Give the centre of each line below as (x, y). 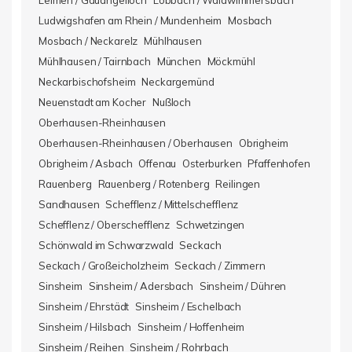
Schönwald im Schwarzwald (106, 245)
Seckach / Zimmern (220, 266)
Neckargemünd (178, 82)
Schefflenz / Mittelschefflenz (172, 204)
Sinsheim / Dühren (243, 286)
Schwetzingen (210, 225)
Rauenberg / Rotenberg (154, 184)
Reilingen (238, 184)
